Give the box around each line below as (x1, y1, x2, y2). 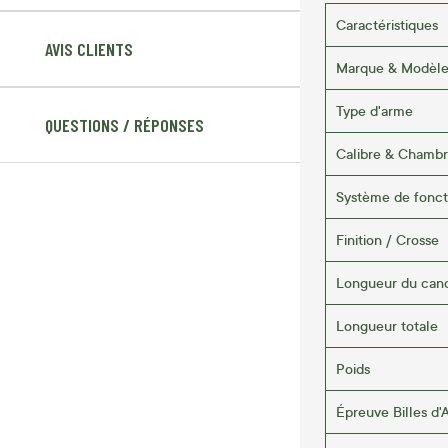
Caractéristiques (336, 14, 438, 34)
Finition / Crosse (336, 229, 439, 249)
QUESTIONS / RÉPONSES (45, 114, 204, 137)
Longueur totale (336, 315, 438, 335)
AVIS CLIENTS (45, 38, 133, 61)
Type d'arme (336, 100, 413, 120)
